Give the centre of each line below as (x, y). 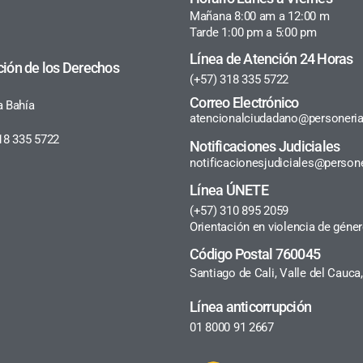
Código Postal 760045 (255, 254)
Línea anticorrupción (251, 306)
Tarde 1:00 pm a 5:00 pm (253, 32)
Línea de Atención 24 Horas (271, 58)
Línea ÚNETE (229, 190)
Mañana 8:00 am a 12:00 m (260, 16)
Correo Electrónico (244, 102)
